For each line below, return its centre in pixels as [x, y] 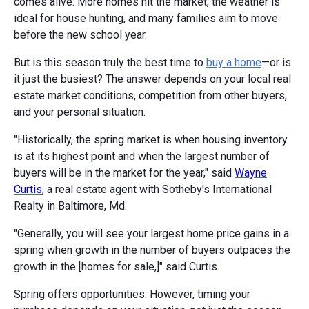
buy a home [234, 62]
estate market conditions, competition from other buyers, [150, 95]
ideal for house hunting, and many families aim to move [146, 18]
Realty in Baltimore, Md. [70, 206]
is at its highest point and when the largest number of [142, 156]
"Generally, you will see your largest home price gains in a [151, 233]
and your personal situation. [80, 112]
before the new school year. [80, 34]
